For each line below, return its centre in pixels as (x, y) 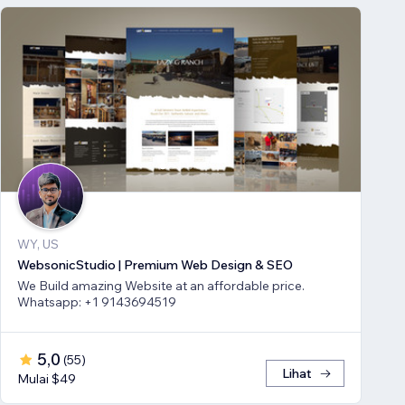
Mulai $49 (47, 379)
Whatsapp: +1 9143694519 (97, 302)
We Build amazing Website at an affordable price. (161, 286)
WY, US (38, 245)
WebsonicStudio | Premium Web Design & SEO (155, 265)
